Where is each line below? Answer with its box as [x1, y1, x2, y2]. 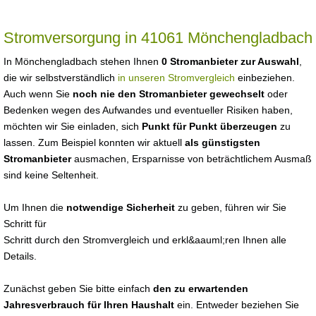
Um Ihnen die [4, 202, 66, 213]
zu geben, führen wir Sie [175, 202, 286, 213]
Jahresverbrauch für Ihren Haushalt [4, 299, 174, 310]
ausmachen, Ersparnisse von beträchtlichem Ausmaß [74, 153, 312, 164]
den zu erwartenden [153, 283, 248, 294]
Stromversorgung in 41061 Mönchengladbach [4, 29, 312, 47]
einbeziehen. [235, 72, 295, 83]
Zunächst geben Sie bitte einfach [4, 283, 153, 294]
